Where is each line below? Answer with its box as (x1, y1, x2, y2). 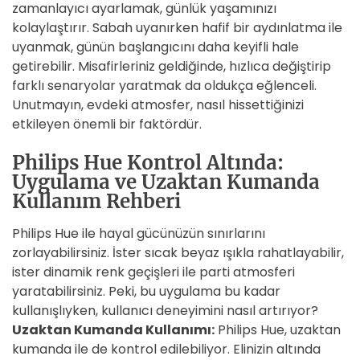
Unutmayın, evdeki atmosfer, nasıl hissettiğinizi (12, 96, 304, 114)
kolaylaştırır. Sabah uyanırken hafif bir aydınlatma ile (12, 18, 342, 37)
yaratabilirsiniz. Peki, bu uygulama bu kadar (12, 282, 280, 301)
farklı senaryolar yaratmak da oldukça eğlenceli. (12, 76, 317, 95)
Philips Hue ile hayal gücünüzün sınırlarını (12, 224, 265, 243)
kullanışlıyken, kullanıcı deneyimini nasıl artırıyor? (12, 301, 318, 320)
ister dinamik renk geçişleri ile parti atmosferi (12, 263, 295, 281)
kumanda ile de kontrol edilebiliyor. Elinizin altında (12, 340, 321, 358)
